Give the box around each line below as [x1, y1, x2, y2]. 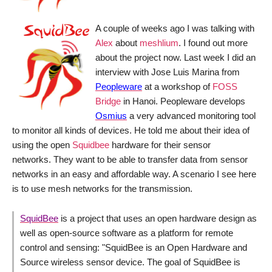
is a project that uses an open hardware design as [58, 213, 257, 223]
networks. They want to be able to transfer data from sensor [12, 154, 248, 165]
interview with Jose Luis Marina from [95, 67, 240, 77]
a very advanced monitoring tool [127, 110, 256, 121]
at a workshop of [142, 81, 212, 92]
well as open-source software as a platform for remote [20, 228, 233, 238]
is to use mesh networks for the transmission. [12, 183, 192, 194]
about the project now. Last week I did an [95, 52, 256, 63]
